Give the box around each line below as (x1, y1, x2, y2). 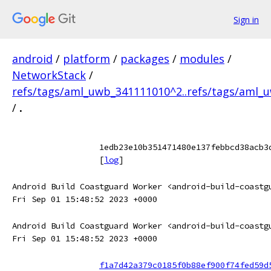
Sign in (233, 13, 259, 25)
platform (63, 51, 110, 66)
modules (180, 51, 224, 66)
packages (120, 51, 169, 66)
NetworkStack (12, 68, 86, 82)
